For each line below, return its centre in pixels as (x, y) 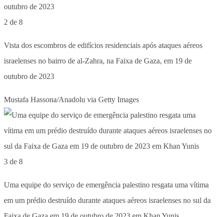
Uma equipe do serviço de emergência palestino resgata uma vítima (106, 185)
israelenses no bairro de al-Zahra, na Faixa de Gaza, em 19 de (98, 61)
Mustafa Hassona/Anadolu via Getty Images (71, 99)
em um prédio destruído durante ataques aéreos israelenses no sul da (107, 200)
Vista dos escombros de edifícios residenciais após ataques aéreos (103, 45)
